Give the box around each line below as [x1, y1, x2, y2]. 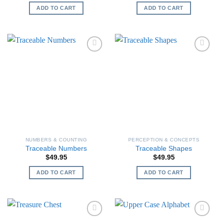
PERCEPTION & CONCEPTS [128, 137, 200, 142]
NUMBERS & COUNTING [25, 137, 87, 142]
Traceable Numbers [26, 144, 87, 152]
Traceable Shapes [136, 144, 192, 152]
